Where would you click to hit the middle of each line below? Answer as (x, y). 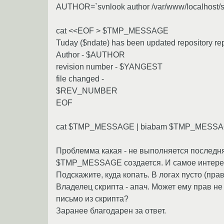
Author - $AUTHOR (90, 54)
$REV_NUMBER (87, 90)
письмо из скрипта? (92, 198)
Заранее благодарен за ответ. (111, 210)
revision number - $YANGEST (109, 66)
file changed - (80, 78)
